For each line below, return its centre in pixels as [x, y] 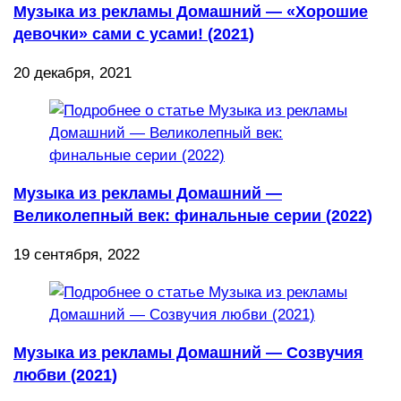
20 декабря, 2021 [73, 73]
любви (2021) [65, 375]
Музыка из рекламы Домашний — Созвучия [188, 352]
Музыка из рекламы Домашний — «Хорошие [191, 11]
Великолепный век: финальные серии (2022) [193, 215]
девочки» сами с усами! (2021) [134, 34]
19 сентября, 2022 [77, 254]
